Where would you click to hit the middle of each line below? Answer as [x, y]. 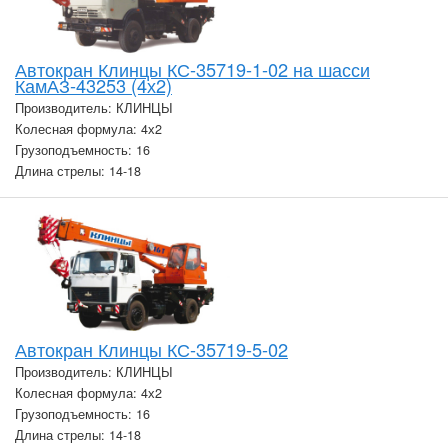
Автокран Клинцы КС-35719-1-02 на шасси [192, 68]
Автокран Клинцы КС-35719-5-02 [151, 349]
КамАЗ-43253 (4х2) [93, 84]
